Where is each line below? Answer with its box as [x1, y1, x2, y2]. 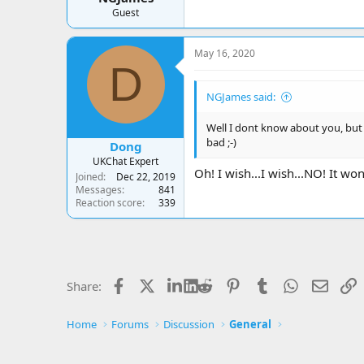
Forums [111, 317, 149, 331]
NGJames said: [206, 89, 275, 104]
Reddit [211, 275, 248, 292]
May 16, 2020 [194, 46, 255, 60]
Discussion [163, 317, 215, 331]
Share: [67, 277, 102, 294]
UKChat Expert [93, 154, 158, 168]
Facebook [125, 275, 180, 292]
